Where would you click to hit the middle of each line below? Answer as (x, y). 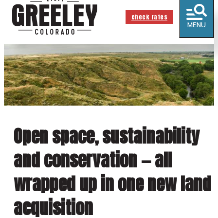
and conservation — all (93, 160)
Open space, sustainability (107, 136)
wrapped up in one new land (112, 184)
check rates (149, 17)
